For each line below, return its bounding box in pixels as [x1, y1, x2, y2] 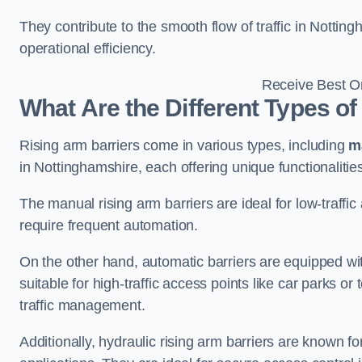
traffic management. [19, 297, 145, 314]
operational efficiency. [19, 40, 156, 57]
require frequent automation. [19, 217, 198, 234]
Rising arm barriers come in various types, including [19, 137, 349, 154]
